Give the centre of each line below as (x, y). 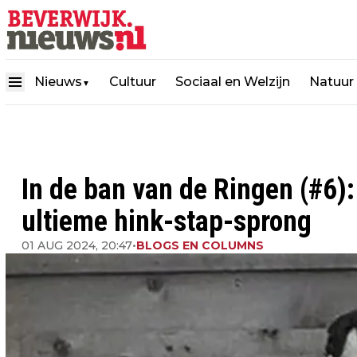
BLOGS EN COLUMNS (200, 245)
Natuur (331, 81)
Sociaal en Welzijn (233, 81)
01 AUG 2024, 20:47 (77, 245)
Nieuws (58, 81)
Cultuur (133, 81)
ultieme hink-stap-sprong (167, 222)
